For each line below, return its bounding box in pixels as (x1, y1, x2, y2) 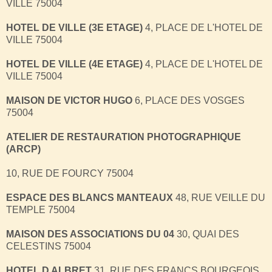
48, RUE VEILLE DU (175, 192, 265, 203)
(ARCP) (6, 143, 41, 154)
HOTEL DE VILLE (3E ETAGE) (6, 22, 145, 33)
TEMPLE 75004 (6, 204, 75, 215)
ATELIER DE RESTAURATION (6, 131, 147, 142)
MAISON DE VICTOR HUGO (6, 95, 132, 106)
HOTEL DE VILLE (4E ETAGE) (6, 58, 143, 69)
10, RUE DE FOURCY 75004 (6, 168, 134, 178)
